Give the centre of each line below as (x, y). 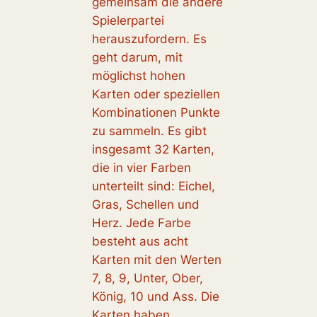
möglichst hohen (138, 76)
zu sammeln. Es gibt (149, 131)
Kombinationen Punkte (156, 113)
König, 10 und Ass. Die (155, 297)
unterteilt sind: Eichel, (153, 186)
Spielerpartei (128, 21)
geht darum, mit (137, 58)
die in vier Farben (141, 168)
